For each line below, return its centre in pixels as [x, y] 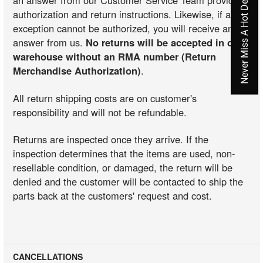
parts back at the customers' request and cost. [113, 196]
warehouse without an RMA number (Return [115, 57]
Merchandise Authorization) [77, 71]
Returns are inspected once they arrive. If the [111, 139]
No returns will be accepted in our [164, 43]
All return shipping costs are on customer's [105, 98]
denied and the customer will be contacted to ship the [128, 182]
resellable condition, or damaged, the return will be [123, 168]
